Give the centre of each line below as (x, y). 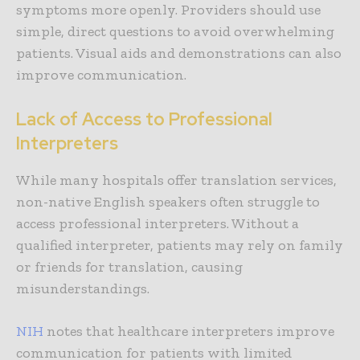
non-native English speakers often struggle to (168, 202)
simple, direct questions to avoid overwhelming (175, 32)
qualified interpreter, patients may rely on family (180, 245)
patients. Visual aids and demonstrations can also (179, 53)
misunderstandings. (84, 289)
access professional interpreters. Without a (157, 224)
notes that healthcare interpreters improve (189, 331)
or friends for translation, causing (129, 267)
